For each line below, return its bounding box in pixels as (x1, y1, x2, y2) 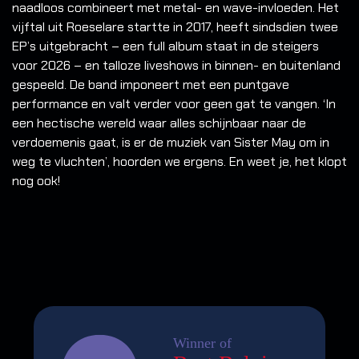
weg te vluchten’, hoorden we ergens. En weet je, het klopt (12, 153, 347, 171)
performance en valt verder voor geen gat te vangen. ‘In (12, 95, 336, 113)
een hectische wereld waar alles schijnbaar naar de (12, 115, 306, 132)
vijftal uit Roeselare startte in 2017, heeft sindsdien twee (12, 18, 338, 36)
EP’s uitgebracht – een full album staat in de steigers (12, 38, 319, 55)
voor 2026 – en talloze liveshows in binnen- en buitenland (12, 57, 341, 75)
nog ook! (12, 172, 60, 190)
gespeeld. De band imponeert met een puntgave (12, 76, 289, 94)
